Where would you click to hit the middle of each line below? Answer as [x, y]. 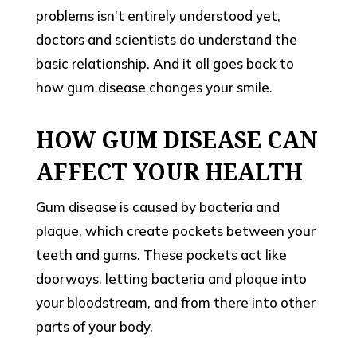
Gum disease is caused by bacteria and [157, 207]
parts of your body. [94, 327]
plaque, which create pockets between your [175, 231]
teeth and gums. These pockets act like [161, 255]
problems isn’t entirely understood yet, [158, 16]
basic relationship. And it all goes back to [165, 64]
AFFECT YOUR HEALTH [169, 172]
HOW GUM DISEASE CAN [177, 140]
